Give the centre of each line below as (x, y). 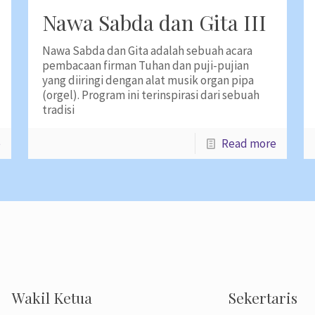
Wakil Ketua (52, 297)
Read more (249, 143)
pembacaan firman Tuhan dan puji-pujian (145, 65)
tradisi (58, 110)
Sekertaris (263, 297)
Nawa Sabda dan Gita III (154, 22)
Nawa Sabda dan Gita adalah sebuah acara (147, 51)
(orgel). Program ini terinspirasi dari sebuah (150, 95)
